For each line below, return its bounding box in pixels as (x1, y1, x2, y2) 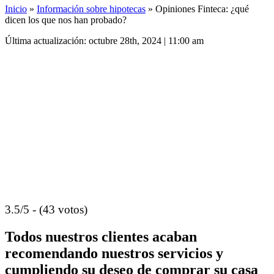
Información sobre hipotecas (37, 4, 146, 14)
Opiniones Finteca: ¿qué (155, 4, 249, 14)
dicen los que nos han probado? (5, 15, 127, 25)
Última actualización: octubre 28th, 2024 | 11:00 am (5, 35, 204, 46)
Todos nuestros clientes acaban (5, 228, 197, 245)
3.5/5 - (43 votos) (5, 203, 87, 216)
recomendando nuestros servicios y (5, 245, 223, 261)
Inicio (5, 4, 27, 14)
